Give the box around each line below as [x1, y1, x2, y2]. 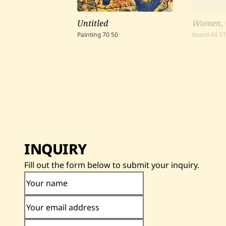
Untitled [77, 17, 108, 29]
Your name [26, 177, 68, 189]
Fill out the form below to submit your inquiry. [24, 159, 199, 171]
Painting [77, 30, 101, 39]
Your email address [26, 201, 99, 213]
